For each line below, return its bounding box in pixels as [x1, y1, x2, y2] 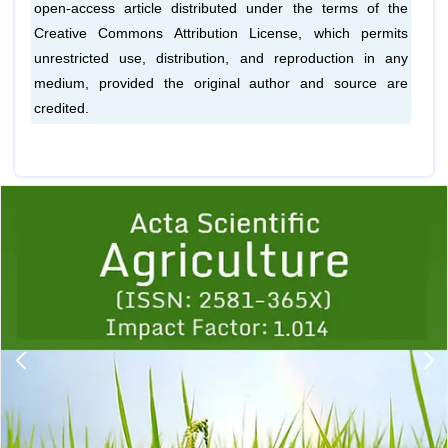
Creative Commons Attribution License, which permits [34, 25, 408, 41]
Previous [40, 184, 95, 205]
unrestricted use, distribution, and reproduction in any [34, 50, 408, 66]
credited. [34, 100, 89, 116]
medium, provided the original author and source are [34, 75, 408, 91]
